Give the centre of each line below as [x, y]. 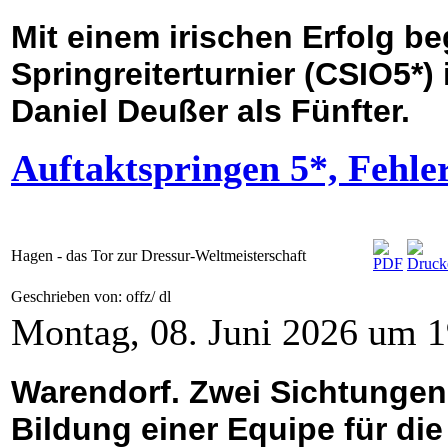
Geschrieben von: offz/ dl [93, 297]
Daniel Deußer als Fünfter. [210, 111]
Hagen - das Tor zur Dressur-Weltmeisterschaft [158, 256]
